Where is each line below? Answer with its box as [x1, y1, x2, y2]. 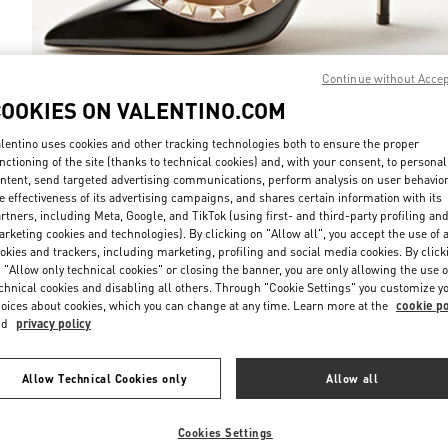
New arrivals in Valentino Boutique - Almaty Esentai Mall [53, 234, 395, 251]
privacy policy [16, 315, 91, 331]
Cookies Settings [177, 424, 273, 440]
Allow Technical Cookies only [21, 370, 188, 386]
